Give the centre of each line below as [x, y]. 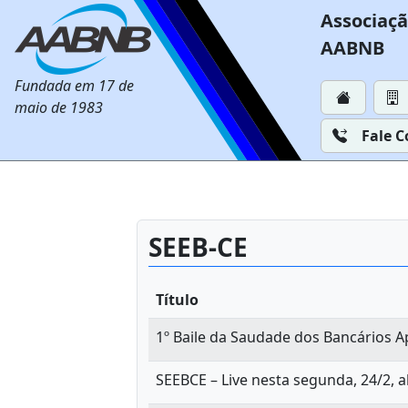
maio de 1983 [59, 107]
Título [177, 300]
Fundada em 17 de [74, 86]
